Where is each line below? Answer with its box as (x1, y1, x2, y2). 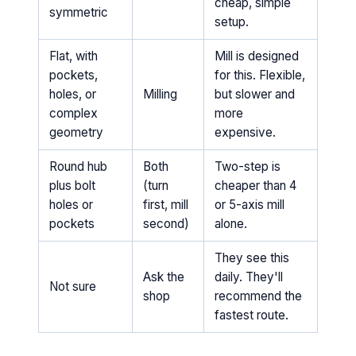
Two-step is (214, 159, 281, 175)
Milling (142, 87, 177, 103)
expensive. (214, 125, 276, 141)
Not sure (48, 279, 96, 295)
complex (48, 106, 98, 122)
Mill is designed (214, 48, 299, 64)
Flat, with (48, 48, 98, 64)
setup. (214, 14, 249, 30)
